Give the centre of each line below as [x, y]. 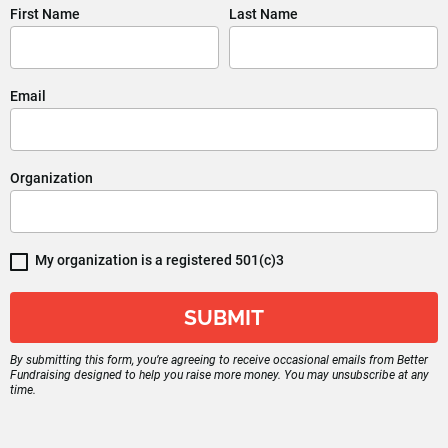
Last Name [263, 13]
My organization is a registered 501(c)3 [159, 259]
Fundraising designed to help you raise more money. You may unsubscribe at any [219, 374]
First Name [45, 13]
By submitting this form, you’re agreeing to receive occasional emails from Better [219, 359]
